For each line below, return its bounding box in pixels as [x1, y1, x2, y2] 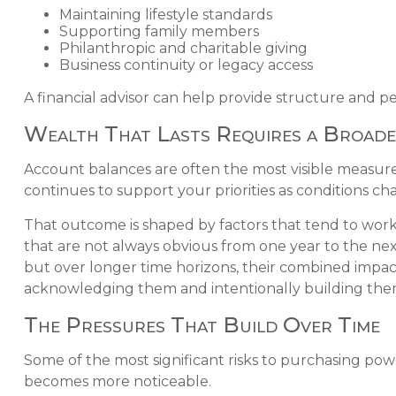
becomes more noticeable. [23, 373, 211, 391]
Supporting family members [58, 23, 259, 41]
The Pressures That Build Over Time [23, 312, 380, 339]
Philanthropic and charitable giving [58, 40, 308, 57]
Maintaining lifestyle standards [58, 6, 272, 24]
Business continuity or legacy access [58, 57, 316, 74]
